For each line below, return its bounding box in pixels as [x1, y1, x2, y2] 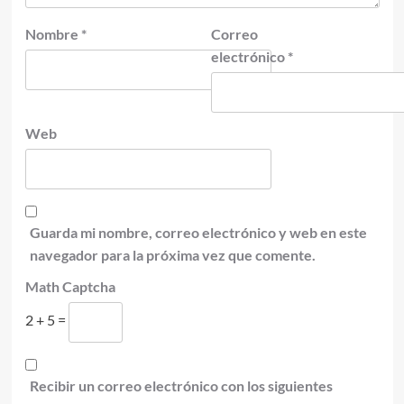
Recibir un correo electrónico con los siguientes [29, 376, 333, 394]
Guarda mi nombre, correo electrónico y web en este [29, 223, 367, 241]
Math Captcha [24, 277, 115, 295]
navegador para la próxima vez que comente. [29, 245, 316, 263]
